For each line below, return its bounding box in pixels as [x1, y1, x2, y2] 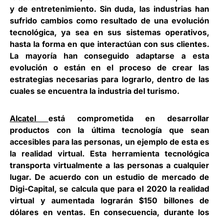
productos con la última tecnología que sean [10, 125, 209, 135]
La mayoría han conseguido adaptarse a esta [10, 51, 209, 61]
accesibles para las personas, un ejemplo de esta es [10, 137, 209, 147]
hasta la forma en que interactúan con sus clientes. [10, 39, 209, 49]
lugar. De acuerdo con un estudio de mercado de [10, 172, 209, 182]
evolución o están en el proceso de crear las [10, 63, 209, 72]
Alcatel [10, 113, 36, 123]
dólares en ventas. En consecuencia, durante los [10, 207, 209, 217]
